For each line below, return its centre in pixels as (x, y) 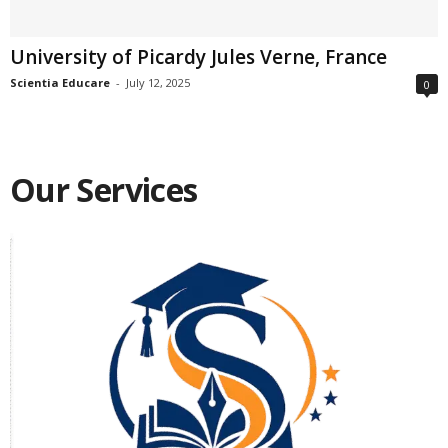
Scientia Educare (60, 83)
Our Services (104, 190)
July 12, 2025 (158, 83)
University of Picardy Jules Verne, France (198, 57)
